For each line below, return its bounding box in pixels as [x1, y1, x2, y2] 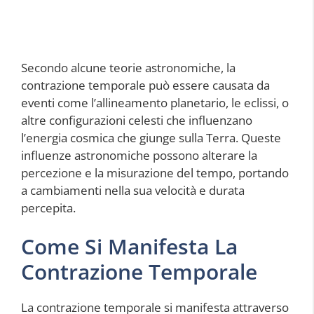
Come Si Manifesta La [21, 232, 238, 261]
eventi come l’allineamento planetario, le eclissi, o [21, 94, 289, 111]
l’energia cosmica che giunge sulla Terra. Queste [21, 129, 281, 146]
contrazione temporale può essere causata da [21, 76, 270, 93]
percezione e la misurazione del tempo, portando [21, 164, 289, 181]
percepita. [21, 199, 76, 216]
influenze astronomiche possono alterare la [21, 146, 257, 163]
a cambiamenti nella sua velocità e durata [21, 182, 245, 198]
